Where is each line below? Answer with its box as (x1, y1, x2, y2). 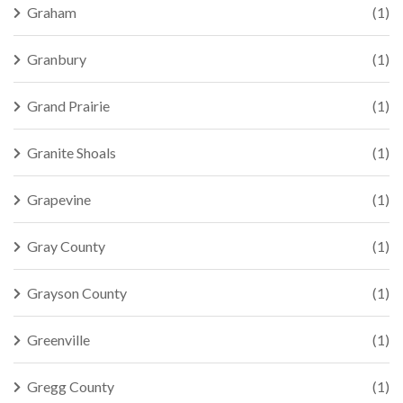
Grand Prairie (27, 97, 110, 114)
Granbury (27, 50, 86, 67)
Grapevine (27, 191, 91, 208)
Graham (27, 4, 76, 21)
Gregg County (27, 378, 114, 395)
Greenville (27, 331, 90, 348)
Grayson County (27, 284, 127, 301)
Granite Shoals (27, 144, 116, 161)
